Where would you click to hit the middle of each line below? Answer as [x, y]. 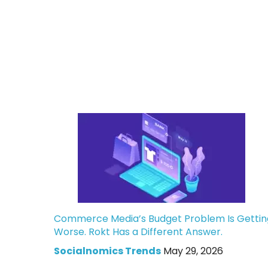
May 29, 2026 [193, 251]
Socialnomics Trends [107, 251]
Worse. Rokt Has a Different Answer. [138, 232]
